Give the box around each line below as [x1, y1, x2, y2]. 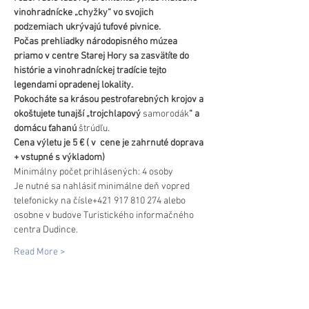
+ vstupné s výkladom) [14, 152, 105, 163]
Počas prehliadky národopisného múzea [14, 36, 179, 48]
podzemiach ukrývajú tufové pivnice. [14, 21, 161, 33]
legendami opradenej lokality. [14, 79, 133, 91]
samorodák [143, 108, 189, 120]
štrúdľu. [77, 123, 110, 134]
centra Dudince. [14, 224, 78, 236]
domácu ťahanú [14, 123, 77, 134]
